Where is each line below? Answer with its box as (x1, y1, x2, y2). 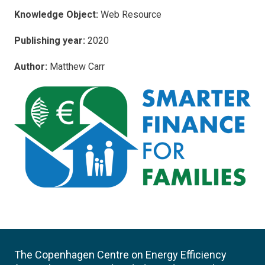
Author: (14, 61, 47, 72)
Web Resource (101, 9, 161, 20)
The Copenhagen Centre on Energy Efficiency (14, 248, 227, 261)
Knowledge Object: (14, 9, 101, 20)
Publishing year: (14, 35, 85, 46)
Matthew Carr (47, 61, 105, 72)
